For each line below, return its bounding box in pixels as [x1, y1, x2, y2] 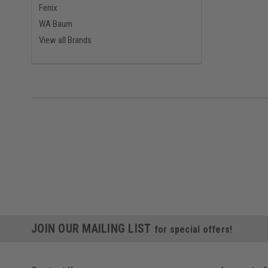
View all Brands [39, 35, 92, 46]
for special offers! [154, 224, 233, 236]
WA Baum [39, 19, 72, 30]
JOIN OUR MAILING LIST [31, 221, 154, 236]
